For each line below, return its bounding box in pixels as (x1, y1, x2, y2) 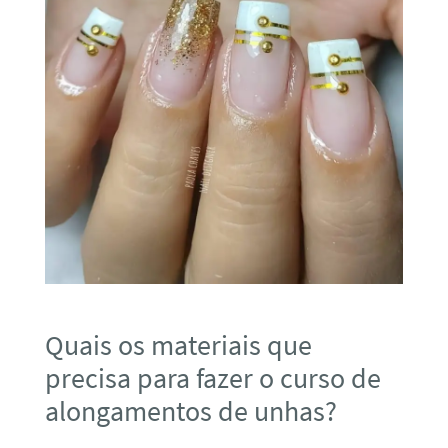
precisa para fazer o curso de (44, 360, 381, 397)
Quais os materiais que (44, 327, 312, 364)
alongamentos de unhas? (44, 393, 337, 430)
